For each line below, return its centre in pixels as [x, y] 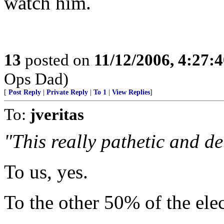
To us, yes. [46, 172]
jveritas [57, 114]
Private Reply [67, 92]
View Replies [131, 92]
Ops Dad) [36, 79]
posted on [57, 60]
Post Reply [25, 92]
